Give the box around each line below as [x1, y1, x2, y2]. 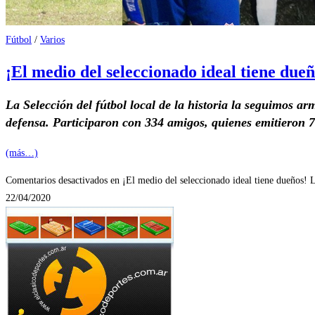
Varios [40, 34, 65, 45]
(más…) [6, 147, 38, 158]
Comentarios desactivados [6, 174, 108, 186]
